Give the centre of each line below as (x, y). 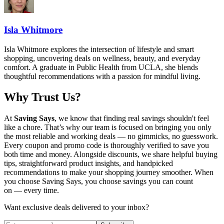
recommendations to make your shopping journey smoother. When (109, 172)
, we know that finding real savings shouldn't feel (132, 118)
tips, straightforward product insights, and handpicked (88, 163)
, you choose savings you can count (137, 181)
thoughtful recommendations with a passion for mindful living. (102, 76)
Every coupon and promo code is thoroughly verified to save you (106, 145)
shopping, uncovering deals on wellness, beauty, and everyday (102, 58)
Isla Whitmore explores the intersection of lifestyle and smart (99, 49)
